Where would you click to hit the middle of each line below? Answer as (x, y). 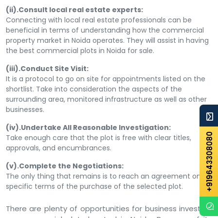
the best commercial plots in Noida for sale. (80, 50)
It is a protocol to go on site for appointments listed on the (106, 79)
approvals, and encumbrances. (59, 148)
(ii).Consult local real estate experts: (74, 9)
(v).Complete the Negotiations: (65, 166)
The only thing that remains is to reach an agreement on (103, 176)
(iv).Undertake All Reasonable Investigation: (88, 127)
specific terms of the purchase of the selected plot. (94, 186)
